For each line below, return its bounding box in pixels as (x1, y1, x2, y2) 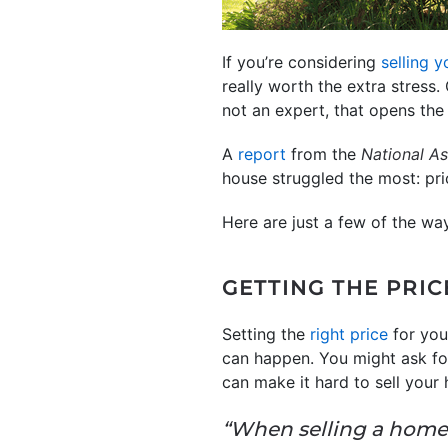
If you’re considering (222, 52, 381, 72)
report (238, 144, 286, 164)
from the (286, 144, 361, 164)
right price (310, 324, 388, 344)
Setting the (222, 324, 310, 344)
